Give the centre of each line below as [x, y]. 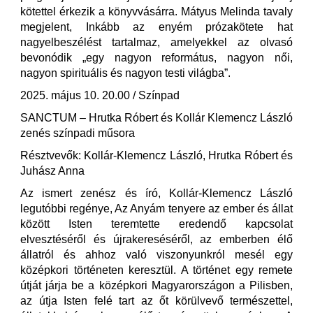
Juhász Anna [52, 171]
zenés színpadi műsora [78, 133]
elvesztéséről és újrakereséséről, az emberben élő [156, 239]
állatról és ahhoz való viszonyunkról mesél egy [156, 255]
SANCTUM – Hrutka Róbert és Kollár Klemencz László [156, 118]
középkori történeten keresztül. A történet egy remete [156, 270]
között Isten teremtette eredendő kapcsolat [156, 224]
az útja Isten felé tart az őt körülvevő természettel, [156, 301]
